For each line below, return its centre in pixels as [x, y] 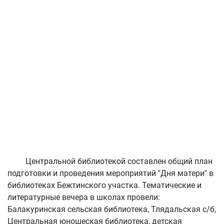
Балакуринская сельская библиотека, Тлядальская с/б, [112, 209]
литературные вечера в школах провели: [84, 197]
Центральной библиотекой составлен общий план [110, 161]
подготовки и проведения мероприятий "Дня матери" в [110, 173]
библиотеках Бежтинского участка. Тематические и [104, 185]
